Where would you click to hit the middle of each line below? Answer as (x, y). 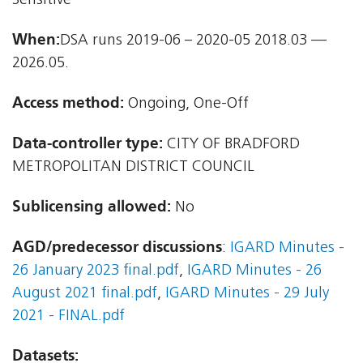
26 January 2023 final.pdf (96, 271)
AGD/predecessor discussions (117, 247)
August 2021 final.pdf (85, 294)
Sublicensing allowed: (92, 207)
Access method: (68, 103)
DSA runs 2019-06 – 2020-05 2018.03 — (193, 41)
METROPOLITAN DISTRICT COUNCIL (133, 168)
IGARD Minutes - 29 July (247, 294)
